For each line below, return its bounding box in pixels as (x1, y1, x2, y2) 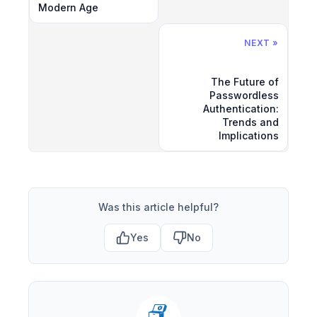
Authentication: (203, 102, 279, 115)
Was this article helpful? (98, 200, 219, 213)
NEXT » (244, 37, 279, 48)
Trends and (222, 115, 279, 128)
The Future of (211, 75, 279, 88)
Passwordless (209, 88, 279, 101)
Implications (219, 129, 279, 142)
